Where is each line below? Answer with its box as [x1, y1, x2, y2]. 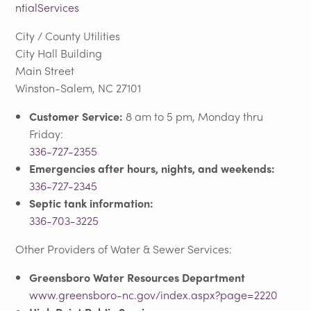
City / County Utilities [15, 27, 121, 44]
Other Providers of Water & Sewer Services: [15, 240, 233, 257]
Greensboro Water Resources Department [29, 269, 246, 285]
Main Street [15, 62, 75, 78]
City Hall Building [15, 44, 103, 61]
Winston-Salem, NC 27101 [15, 79, 142, 96]
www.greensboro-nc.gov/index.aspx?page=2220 [29, 286, 278, 303]
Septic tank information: [29, 194, 154, 211]
